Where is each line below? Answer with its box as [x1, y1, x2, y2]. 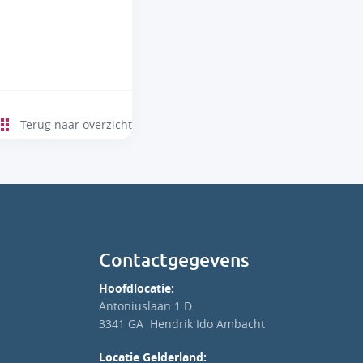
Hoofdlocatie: [99, 280, 174, 297]
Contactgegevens [99, 248, 250, 273]
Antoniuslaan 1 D [99, 298, 192, 314]
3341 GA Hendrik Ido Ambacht [99, 316, 265, 332]
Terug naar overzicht [19, 117, 132, 133]
